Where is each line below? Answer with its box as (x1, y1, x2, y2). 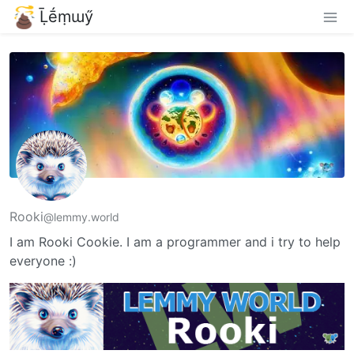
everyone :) (9, 253, 77, 269)
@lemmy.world (43, 210, 119, 224)
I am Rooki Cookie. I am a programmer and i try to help (9, 234, 341, 250)
